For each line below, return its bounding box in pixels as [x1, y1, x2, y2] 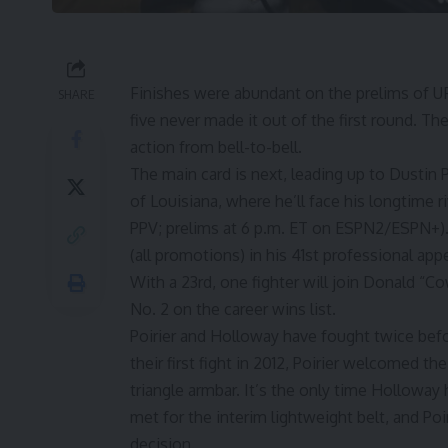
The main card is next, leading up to [130, 164, 389, 185]
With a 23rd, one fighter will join [130, 272, 363, 293]
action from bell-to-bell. [130, 137, 302, 158]
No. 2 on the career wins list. [130, 299, 336, 320]
